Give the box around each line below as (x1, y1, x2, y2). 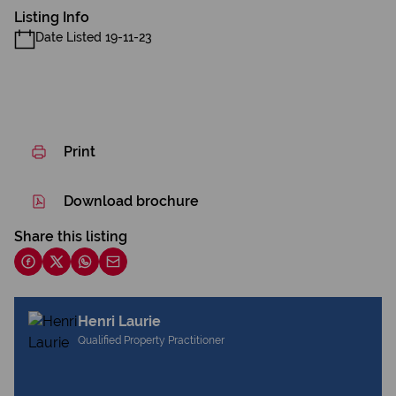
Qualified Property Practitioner (78, 334, 225, 346)
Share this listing (14, 228, 127, 245)
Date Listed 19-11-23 (35, 30, 152, 44)
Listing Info (14, 9, 89, 26)
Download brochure (64, 193, 199, 209)
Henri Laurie (78, 313, 161, 330)
